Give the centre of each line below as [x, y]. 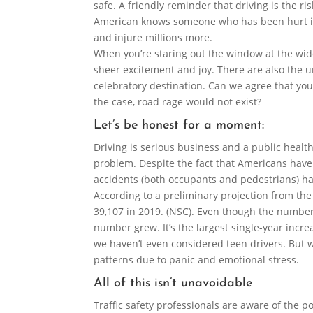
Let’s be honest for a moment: [179, 126]
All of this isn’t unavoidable [173, 284]
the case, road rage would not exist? [178, 102]
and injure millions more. [153, 38]
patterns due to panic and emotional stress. [197, 260]
